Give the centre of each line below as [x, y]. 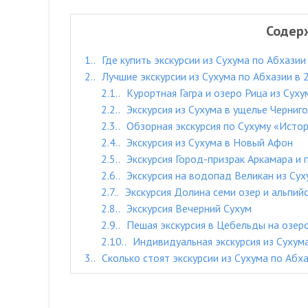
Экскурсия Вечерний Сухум [188, 208]
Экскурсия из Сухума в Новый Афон [208, 142]
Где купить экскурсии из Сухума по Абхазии [202, 60]
